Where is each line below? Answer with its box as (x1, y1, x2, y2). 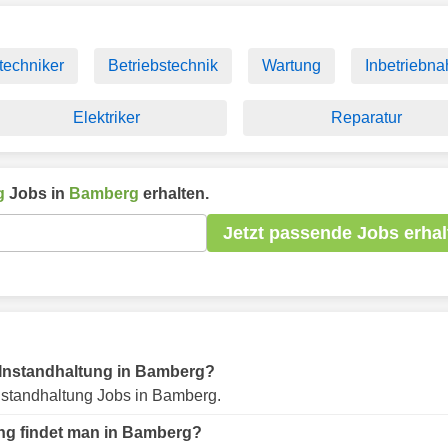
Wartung (262, 57, 321, 74)
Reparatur (331, 109, 403, 126)
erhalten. (139, 185, 209, 202)
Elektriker (72, 109, 140, 126)
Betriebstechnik (108, 57, 218, 74)
